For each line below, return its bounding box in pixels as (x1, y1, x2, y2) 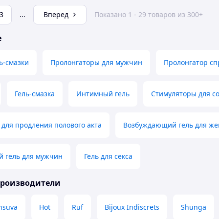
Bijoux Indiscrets (105, 202, 159, 212)
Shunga (181, 202, 206, 212)
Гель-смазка (15, 89, 55, 99)
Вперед (44, 10, 68, 20)
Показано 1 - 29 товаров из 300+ (94, 10, 203, 20)
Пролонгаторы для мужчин (50, 58, 142, 67)
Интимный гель (76, 89, 130, 99)
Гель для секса (84, 152, 132, 161)
